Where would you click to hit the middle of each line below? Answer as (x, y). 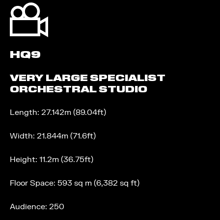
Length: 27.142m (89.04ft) (58, 112)
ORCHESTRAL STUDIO (79, 89)
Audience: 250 (37, 207)
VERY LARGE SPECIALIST (88, 78)
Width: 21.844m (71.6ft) (53, 136)
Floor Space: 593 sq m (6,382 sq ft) (75, 183)
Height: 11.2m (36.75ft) (52, 160)
